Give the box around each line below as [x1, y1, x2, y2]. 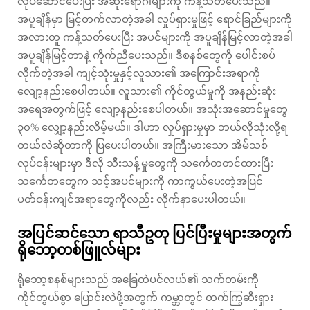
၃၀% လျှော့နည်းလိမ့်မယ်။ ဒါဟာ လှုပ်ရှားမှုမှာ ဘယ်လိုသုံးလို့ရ [17, 120, 287, 134]
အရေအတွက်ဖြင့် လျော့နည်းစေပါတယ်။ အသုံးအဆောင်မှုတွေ [17, 102, 288, 116]
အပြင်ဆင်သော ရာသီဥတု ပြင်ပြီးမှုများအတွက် [17, 225, 291, 241]
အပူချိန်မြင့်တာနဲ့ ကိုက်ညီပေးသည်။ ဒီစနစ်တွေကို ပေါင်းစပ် [17, 48, 275, 62]
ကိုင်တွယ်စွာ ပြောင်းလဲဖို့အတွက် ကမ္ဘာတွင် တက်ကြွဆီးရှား [17, 291, 273, 304]
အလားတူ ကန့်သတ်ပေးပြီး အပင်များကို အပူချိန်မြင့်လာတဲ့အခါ [17, 30, 293, 44]
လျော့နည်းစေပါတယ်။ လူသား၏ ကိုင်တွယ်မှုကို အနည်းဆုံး [17, 84, 276, 98]
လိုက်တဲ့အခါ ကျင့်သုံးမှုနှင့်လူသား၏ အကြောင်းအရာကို [17, 66, 260, 80]
